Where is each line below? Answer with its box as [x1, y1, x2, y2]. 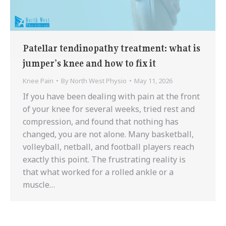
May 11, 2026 [134, 76, 173, 85]
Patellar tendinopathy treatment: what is [23, 42, 200, 54]
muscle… [23, 179, 55, 190]
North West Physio [70, 76, 127, 85]
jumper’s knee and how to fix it [23, 57, 156, 69]
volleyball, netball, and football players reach [23, 141, 194, 152]
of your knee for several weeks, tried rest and [23, 103, 195, 115]
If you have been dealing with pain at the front [23, 90, 200, 102]
